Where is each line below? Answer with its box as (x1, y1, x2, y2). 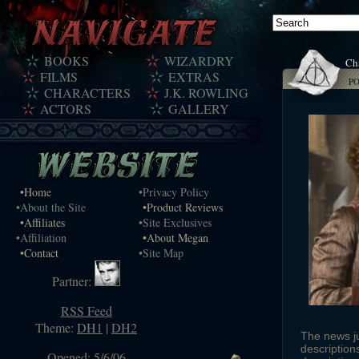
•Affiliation (16, 230, 67, 245)
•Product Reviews (143, 200, 223, 215)
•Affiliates (20, 215, 65, 230)
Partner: (52, 272, 95, 289)
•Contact (20, 245, 58, 260)
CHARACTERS (44, 84, 131, 101)
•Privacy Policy (139, 184, 209, 200)
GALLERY (168, 100, 229, 117)
